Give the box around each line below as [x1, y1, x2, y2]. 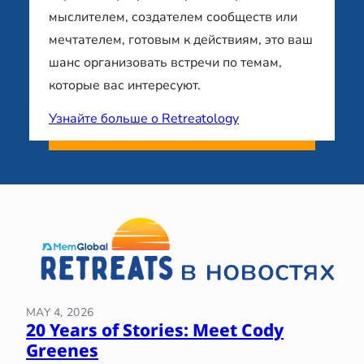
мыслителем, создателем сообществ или [49, 8, 297, 27]
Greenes [26, 338, 98, 362]
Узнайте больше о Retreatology [49, 110, 239, 128]
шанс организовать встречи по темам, [49, 54, 282, 72]
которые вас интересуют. [49, 76, 201, 95]
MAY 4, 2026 [26, 304, 94, 320]
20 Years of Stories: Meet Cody [26, 318, 284, 341]
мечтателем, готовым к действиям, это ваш [49, 31, 313, 50]
